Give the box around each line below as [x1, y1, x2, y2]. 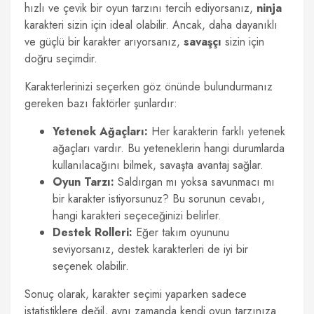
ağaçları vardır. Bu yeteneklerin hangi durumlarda [53, 140, 285, 156]
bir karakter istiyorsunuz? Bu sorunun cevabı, [53, 191, 265, 207]
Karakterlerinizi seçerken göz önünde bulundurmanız [25, 78, 273, 95]
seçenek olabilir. [53, 258, 129, 274]
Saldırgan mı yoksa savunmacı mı [114, 174, 275, 190]
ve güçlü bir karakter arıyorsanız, [25, 34, 184, 50]
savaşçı [184, 34, 221, 50]
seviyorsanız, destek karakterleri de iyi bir [53, 241, 248, 257]
